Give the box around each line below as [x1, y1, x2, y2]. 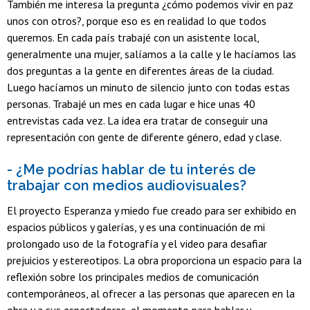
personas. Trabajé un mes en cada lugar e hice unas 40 [7, 97, 255, 111]
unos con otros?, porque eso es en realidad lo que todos [7, 14, 266, 28]
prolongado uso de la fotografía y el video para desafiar [7, 236, 267, 250]
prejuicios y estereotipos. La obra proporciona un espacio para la [7, 253, 302, 267]
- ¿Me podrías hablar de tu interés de [7, 161, 256, 179]
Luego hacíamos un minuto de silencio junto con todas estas [7, 80, 290, 95]
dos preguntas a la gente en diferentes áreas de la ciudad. [7, 64, 273, 78]
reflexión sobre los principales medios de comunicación [7, 269, 259, 284]
